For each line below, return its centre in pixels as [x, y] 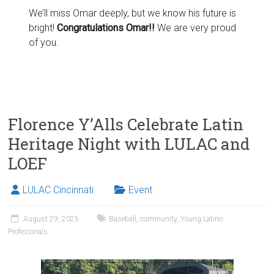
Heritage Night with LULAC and [129, 143]
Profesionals [28, 231]
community [159, 219]
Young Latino [202, 219]
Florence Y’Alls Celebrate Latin [126, 124]
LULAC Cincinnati [58, 190]
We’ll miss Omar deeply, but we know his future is [133, 13]
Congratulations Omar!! [106, 28]
